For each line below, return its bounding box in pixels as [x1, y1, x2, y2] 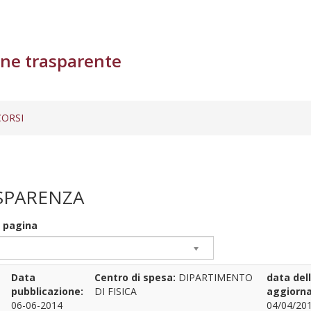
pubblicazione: [11, 285, 83, 298]
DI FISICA [94, 285, 137, 298]
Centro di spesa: [94, 271, 178, 284]
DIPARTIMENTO [178, 271, 253, 284]
